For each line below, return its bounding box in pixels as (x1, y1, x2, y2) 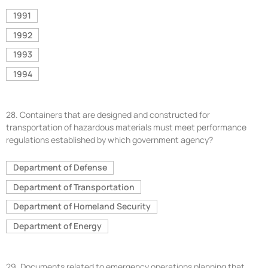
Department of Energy (13, 220, 102, 232)
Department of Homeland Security (13, 200, 151, 212)
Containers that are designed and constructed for (20, 108, 210, 120)
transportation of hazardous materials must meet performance (6, 121, 246, 133)
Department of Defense (13, 162, 107, 173)
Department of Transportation (13, 181, 135, 193)
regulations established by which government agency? (6, 133, 213, 145)
